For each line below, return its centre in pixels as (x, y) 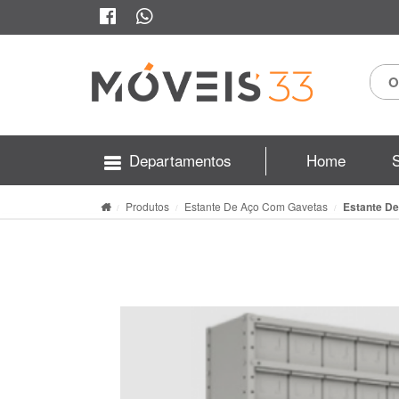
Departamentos (180, 160)
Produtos (147, 206)
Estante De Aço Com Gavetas (256, 206)
